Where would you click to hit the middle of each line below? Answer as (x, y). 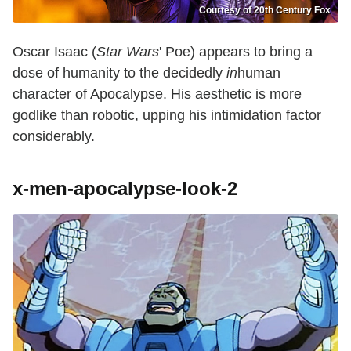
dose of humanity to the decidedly (119, 72)
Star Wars (128, 51)
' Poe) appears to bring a (236, 51)
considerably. (54, 136)
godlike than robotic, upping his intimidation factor (167, 115)
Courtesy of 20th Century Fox (265, 10)
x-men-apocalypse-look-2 (125, 188)
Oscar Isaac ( (54, 51)
